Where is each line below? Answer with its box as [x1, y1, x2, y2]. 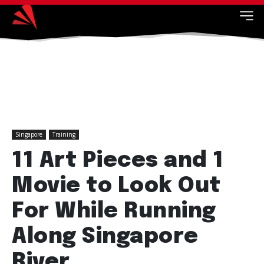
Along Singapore [12, 226, 199, 247]
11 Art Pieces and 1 [12, 150, 224, 171]
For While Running [12, 201, 216, 222]
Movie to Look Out [12, 176, 221, 197]
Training [52, 130, 75, 138]
